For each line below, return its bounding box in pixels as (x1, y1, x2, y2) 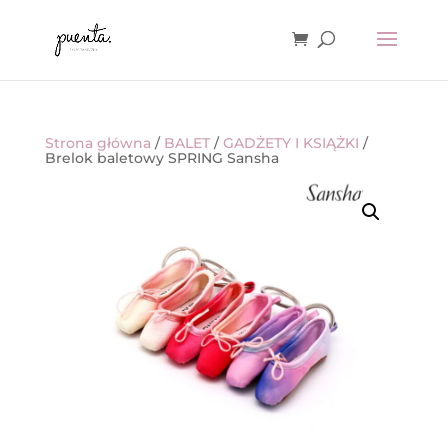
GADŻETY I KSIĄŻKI (222, 134, 359, 152)
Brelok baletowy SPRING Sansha (44, 149, 279, 167)
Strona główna (44, 134, 151, 152)
